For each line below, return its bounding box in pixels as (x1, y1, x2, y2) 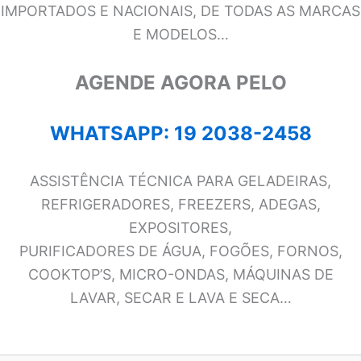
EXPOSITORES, (129, 219, 232, 237)
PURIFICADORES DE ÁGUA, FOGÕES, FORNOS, (19, 243, 342, 260)
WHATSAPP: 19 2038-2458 (49, 121, 312, 145)
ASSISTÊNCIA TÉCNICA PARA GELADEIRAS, (30, 172, 331, 190)
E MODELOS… (132, 26, 229, 44)
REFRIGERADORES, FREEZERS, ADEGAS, (40, 196, 321, 214)
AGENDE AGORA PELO (74, 70, 287, 94)
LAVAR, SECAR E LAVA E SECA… (69, 289, 292, 307)
